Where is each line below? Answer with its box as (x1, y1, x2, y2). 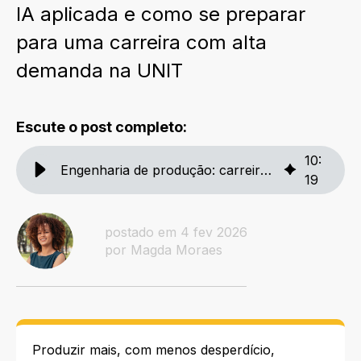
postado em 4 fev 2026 (105, 224, 247, 241)
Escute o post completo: (16, 118, 187, 135)
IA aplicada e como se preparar (16, 2, 305, 26)
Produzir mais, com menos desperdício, (32, 342, 275, 359)
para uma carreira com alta (16, 31, 267, 54)
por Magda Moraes (105, 242, 222, 259)
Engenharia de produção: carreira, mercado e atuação (260, 162, 272, 178)
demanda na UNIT (16, 59, 183, 82)
